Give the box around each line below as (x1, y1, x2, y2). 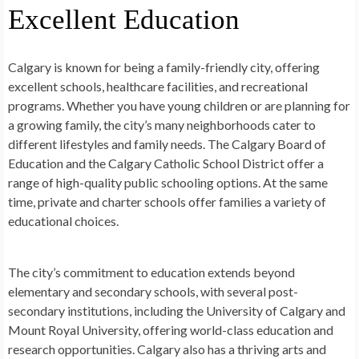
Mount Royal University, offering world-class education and (8, 322, 333, 338)
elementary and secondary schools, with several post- (8, 284, 298, 300)
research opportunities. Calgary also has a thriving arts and (8, 341, 326, 357)
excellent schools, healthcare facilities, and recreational (8, 79, 308, 95)
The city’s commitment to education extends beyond (8, 264, 295, 280)
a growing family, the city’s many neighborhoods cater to (8, 117, 316, 133)
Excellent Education (8, 4, 240, 36)
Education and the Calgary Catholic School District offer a (8, 155, 324, 171)
